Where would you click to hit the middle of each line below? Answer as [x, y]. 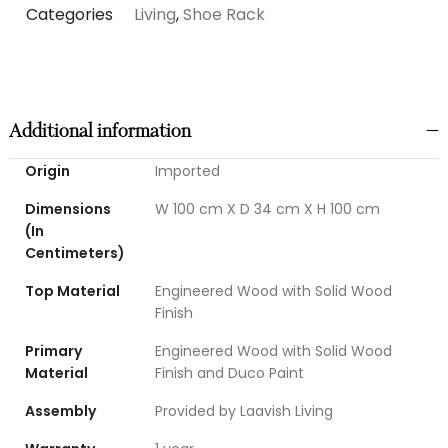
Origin [47, 170]
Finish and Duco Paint [229, 372]
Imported [187, 170]
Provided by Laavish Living [243, 410]
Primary [53, 350]
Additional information [99, 132]
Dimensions [67, 208]
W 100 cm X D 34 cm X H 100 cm [267, 208]
